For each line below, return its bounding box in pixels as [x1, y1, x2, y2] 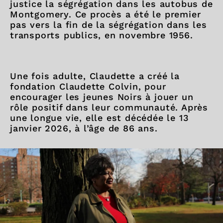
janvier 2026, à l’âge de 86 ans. [10, 123, 158, 133]
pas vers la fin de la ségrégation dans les [10, 19, 207, 30]
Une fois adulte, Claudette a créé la [10, 71, 180, 81]
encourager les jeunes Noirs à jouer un [10, 92, 194, 102]
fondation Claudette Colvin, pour [10, 81, 166, 92]
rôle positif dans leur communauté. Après [10, 102, 208, 112]
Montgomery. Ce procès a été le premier [10, 9, 201, 19]
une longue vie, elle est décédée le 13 [10, 112, 189, 123]
